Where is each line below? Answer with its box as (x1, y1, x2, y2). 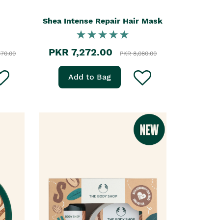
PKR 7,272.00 (49, 46, 113, 58)
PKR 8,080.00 (120, 50, 157, 57)
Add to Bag (68, 72, 111, 82)
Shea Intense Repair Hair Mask (43, 16, 163, 26)
